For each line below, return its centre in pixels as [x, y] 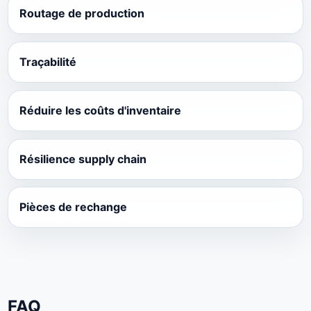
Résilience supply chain [83, 159]
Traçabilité [48, 62]
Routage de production [82, 14]
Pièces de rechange [73, 207]
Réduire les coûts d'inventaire [100, 110]
